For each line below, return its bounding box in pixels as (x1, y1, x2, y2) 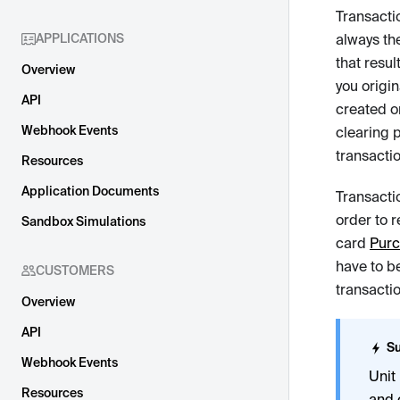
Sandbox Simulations (21, 214, 146, 229)
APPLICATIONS (36, 31, 124, 46)
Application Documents (21, 184, 159, 198)
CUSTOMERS (36, 263, 114, 278)
